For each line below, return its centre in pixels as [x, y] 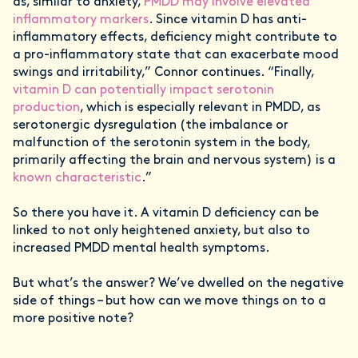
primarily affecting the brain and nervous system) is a [174, 161]
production [46, 108]
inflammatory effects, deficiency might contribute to [175, 38]
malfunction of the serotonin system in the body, [161, 143]
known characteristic [77, 179]
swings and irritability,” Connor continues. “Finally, [163, 73]
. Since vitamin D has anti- [228, 20]
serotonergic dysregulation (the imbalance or [151, 126]
